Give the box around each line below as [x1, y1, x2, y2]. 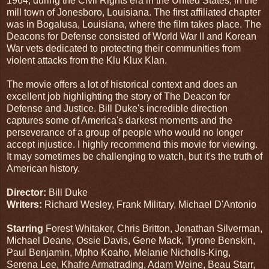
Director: [7, 187, 46, 198]
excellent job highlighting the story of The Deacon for [7, 91, 230, 101]
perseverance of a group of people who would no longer [7, 127, 243, 138]
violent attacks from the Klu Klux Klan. [7, 55, 169, 65]
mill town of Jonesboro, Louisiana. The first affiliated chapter [7, 7, 261, 17]
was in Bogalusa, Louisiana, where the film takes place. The [7, 19, 261, 29]
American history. [7, 163, 80, 174]
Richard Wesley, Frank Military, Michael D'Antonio [42, 199, 256, 210]
